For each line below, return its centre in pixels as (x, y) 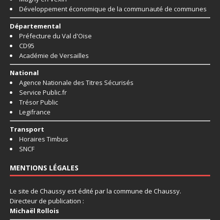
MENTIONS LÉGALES (44, 168)
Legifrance (35, 112)
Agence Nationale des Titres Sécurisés (76, 83)
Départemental (35, 26)
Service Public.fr (43, 93)
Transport (27, 129)
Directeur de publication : (47, 201)
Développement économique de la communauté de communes (113, 9)
